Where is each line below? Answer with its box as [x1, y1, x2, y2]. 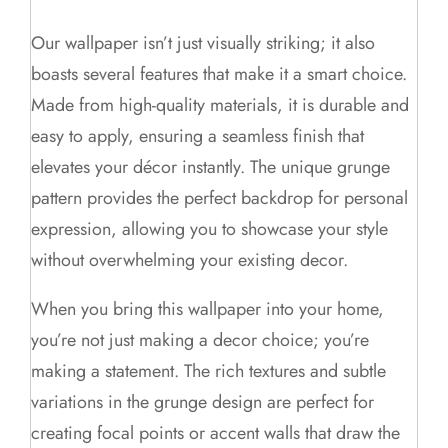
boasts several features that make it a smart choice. [31, 61, 408, 88]
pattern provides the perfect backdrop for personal [31, 185, 409, 212]
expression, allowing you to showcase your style [31, 216, 389, 243]
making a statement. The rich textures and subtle [31, 358, 387, 385]
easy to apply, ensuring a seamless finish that [31, 123, 365, 150]
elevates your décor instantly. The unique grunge [31, 154, 391, 181]
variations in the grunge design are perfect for [31, 389, 375, 416]
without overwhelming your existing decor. [31, 247, 349, 274]
